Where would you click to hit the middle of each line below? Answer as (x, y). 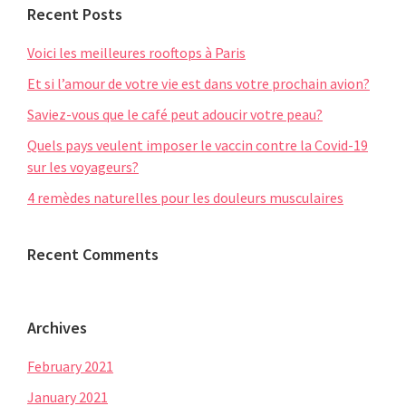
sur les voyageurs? (83, 166)
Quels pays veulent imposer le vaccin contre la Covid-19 (198, 145)
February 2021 (70, 366)
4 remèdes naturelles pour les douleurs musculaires (185, 197)
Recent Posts (75, 14)
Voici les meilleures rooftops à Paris (136, 52)
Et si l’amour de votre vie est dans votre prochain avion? (198, 83)
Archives (57, 327)
